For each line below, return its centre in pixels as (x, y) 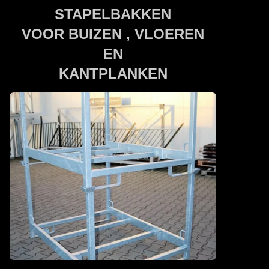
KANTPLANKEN (113, 74)
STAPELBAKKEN (113, 14)
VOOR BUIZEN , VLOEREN (113, 34)
